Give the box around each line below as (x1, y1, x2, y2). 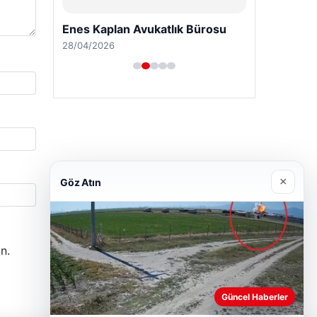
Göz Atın (60, 175, 101, 188)
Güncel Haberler (221, 292, 288, 302)
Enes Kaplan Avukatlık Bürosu (62, 22, 226, 37)
